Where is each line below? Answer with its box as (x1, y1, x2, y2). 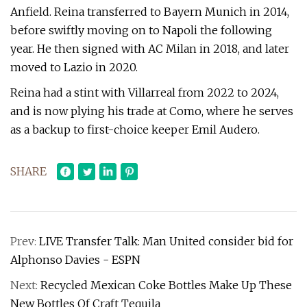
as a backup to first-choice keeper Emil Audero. (10, 123, 260, 136)
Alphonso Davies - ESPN (10, 253, 140, 267)
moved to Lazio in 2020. (10, 60, 138, 74)
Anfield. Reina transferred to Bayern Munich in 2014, (10, 5, 289, 19)
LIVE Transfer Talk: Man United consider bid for (39, 234, 293, 248)
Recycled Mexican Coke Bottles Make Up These (40, 278, 292, 292)
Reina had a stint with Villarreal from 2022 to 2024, (10, 86, 279, 99)
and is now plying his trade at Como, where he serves (10, 104, 293, 118)
